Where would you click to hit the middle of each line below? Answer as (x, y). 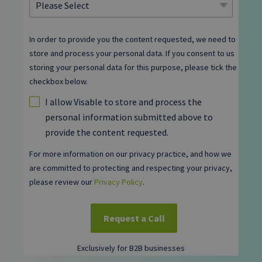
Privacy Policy (118, 182)
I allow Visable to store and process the (123, 101)
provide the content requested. (107, 132)
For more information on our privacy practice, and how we (130, 154)
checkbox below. (58, 81)
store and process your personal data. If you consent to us (132, 53)
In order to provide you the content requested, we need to (132, 39)
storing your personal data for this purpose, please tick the (133, 67)
